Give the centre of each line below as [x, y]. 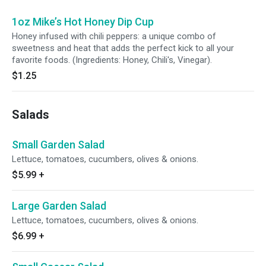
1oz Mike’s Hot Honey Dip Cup [83, 22]
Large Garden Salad [59, 206]
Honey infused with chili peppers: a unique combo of [114, 36]
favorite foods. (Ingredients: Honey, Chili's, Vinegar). [112, 60]
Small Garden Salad [58, 145]
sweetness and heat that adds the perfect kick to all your [123, 48]
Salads [31, 115]
